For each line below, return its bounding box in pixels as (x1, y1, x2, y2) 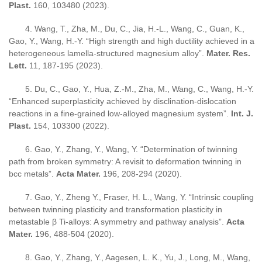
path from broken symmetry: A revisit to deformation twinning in (9, 156, 242, 166)
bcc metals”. (9, 168, 56, 178)
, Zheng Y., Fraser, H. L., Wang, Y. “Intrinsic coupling (61, 192, 254, 202)
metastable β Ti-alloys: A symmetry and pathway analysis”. (9, 216, 226, 226)
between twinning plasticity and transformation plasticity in (9, 204, 222, 214)
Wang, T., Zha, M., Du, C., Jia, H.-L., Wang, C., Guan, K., (35, 23, 244, 33)
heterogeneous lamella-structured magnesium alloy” (9, 48, 202, 58)
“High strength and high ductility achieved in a (86, 36, 254, 46)
